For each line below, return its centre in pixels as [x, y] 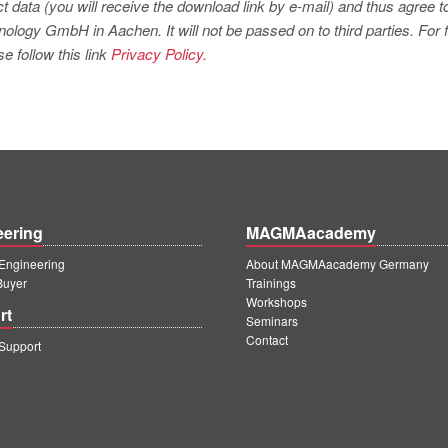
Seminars [272, 320]
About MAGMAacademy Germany [337, 263]
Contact [267, 339]
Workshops [276, 301]
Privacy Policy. [159, 53]
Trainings [271, 282]
